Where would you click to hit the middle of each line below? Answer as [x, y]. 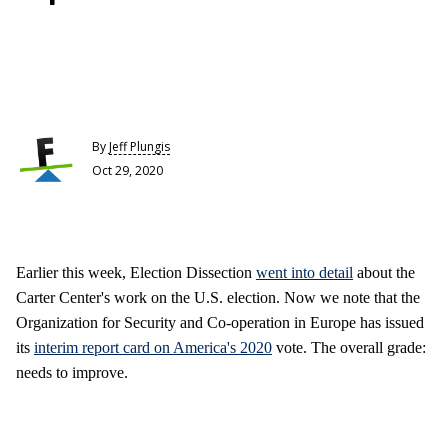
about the [384, 272]
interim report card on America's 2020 [153, 347]
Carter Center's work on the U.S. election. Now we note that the [218, 297]
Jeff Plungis [139, 146]
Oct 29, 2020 [127, 170]
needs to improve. [72, 372]
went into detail [304, 272]
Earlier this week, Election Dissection [136, 272]
